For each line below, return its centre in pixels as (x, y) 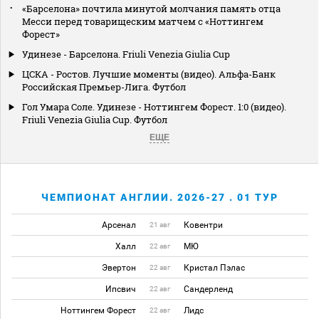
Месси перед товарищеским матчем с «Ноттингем (143, 21)
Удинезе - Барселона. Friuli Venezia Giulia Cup (126, 54)
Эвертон (119, 267)
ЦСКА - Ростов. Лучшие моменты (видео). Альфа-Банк (149, 74)
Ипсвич (121, 289)
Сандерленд (208, 289)
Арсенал (119, 225)
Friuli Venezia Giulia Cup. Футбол (95, 119)
